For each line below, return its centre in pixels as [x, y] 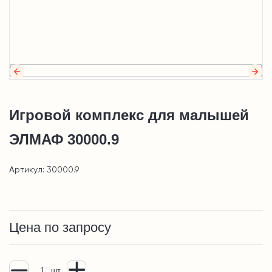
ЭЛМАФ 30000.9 [64, 140]
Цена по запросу [60, 228]
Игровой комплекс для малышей [129, 115]
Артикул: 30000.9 [44, 170]
